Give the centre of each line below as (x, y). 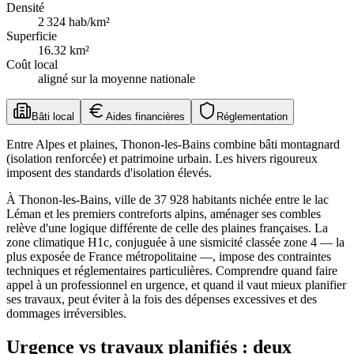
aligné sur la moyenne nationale (117, 78)
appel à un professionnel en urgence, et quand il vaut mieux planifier (176, 284)
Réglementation (252, 116)
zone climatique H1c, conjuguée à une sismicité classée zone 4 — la (175, 242)
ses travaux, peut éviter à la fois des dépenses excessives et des (162, 299)
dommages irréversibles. (66, 313)
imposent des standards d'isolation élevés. (109, 172)
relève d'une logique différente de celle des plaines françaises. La (167, 228)
